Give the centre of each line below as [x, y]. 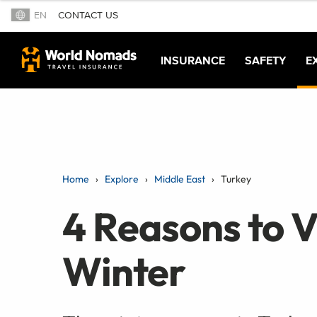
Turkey [236, 179]
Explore [122, 179]
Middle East [180, 179]
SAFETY [265, 60]
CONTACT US [88, 16]
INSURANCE [193, 60]
